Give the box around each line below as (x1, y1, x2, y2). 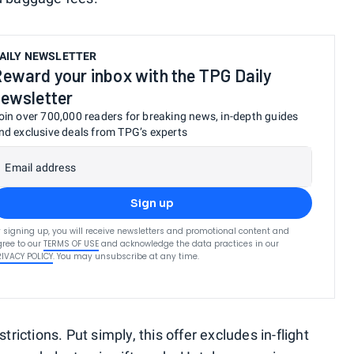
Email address (5, 160, 76, 174)
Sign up (130, 195, 174, 210)
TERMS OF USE (43, 237, 100, 250)
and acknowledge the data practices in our (101, 237, 280, 250)
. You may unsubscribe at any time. (53, 250, 200, 262)
